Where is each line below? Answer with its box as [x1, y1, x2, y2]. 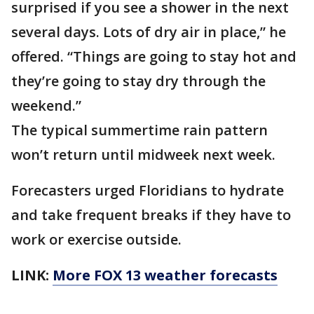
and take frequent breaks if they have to [11, 205, 291, 224]
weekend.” [11, 96, 81, 115]
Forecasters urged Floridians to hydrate [11, 181, 284, 200]
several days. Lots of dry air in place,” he [11, 22, 286, 41]
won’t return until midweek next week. [11, 145, 279, 164]
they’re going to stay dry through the [11, 71, 266, 90]
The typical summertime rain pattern [11, 121, 268, 139]
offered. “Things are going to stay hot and [11, 47, 296, 66]
